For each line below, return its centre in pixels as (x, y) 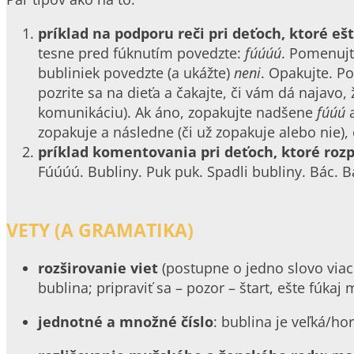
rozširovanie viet (98, 267)
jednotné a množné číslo (126, 321)
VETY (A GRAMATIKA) (100, 230)
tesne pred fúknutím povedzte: (141, 53)
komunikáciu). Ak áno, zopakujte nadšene (177, 112)
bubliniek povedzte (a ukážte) (136, 72)
